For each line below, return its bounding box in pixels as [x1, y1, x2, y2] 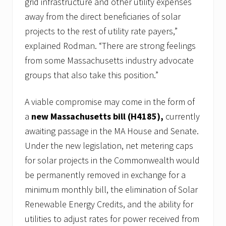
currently [163, 110, 200, 122]
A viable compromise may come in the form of [25, 95, 195, 107]
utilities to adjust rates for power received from [25, 212, 199, 224]
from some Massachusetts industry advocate [25, 54, 194, 66]
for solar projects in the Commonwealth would [25, 154, 200, 166]
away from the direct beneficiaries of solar [25, 10, 181, 22]
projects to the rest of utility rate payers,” [25, 25, 178, 37]
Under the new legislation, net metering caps [25, 139, 193, 151]
